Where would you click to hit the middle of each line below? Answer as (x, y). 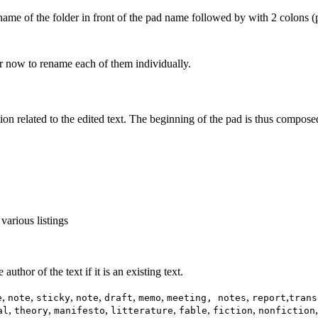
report (269, 297)
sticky (53, 297)
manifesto (79, 310)
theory (31, 310)
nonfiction (287, 310)
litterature (142, 310)
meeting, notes (207, 297)
